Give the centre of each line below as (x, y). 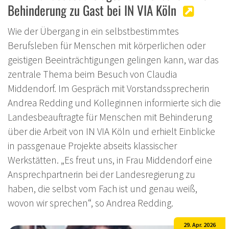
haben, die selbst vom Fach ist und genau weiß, (102, 189)
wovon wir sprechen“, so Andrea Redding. (90, 203)
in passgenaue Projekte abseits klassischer (92, 146)
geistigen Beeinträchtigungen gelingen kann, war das (113, 60)
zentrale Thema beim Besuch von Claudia (92, 74)
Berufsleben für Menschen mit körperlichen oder (107, 46)
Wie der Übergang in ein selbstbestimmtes (93, 31)
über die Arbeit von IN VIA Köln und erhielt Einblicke (111, 132)
